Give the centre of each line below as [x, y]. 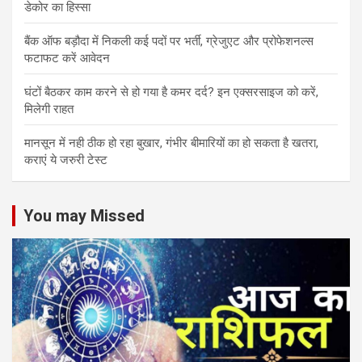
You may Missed [84, 216]
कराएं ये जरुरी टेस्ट [66, 160]
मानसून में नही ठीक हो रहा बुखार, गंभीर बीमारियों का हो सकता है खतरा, [171, 143]
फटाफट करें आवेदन [67, 59]
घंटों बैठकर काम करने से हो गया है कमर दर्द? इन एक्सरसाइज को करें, [171, 93]
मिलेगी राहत [49, 109]
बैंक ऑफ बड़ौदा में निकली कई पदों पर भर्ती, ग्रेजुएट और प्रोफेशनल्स [169, 42]
